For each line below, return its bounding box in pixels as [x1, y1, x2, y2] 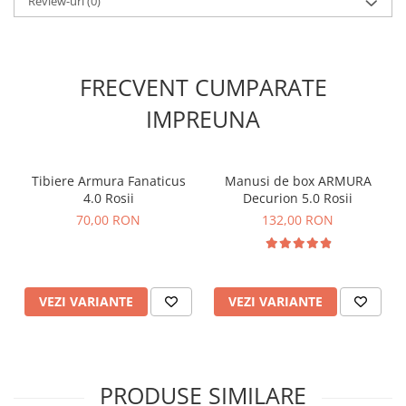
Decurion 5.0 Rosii [243, 189, 353, 208]
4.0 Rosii [82, 189, 134, 208]
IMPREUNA [146, 103, 260, 135]
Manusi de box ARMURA [224, 172, 293, 190]
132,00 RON [262, 211, 333, 229]
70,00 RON [76, 211, 140, 229]
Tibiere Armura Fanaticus [31, 172, 186, 190]
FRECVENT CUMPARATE [79, 72, 327, 103]
